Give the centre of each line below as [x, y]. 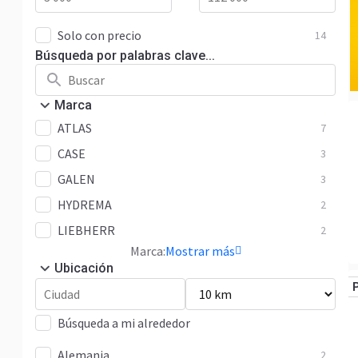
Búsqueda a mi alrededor [124, 323]
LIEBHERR [86, 230]
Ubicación [84, 268]
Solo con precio [99, 35]
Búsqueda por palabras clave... [125, 56]
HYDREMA [85, 205]
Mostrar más [200, 251]
